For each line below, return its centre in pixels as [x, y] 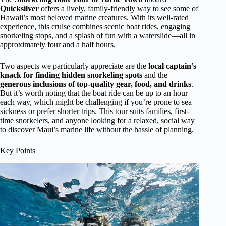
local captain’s [172, 66]
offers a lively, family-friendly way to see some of [119, 8]
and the [155, 75]
